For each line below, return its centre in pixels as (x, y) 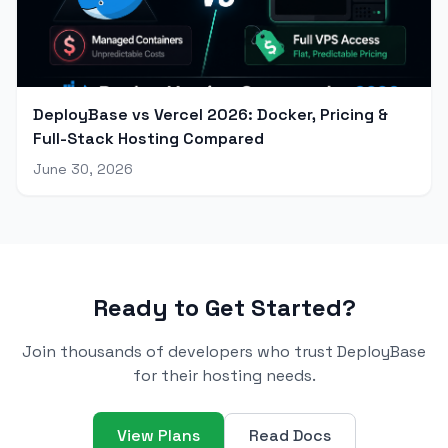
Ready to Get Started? (224, 308)
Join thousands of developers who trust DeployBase (224, 352)
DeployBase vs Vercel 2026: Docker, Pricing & (210, 115)
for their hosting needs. (224, 376)
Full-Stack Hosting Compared (148, 139)
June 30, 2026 (83, 169)
